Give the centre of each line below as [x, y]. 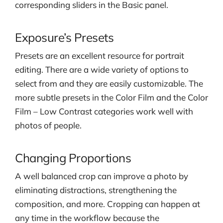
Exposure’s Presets [64, 37]
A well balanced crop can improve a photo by [102, 176]
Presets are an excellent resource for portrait [100, 55]
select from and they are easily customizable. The [109, 83]
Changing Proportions [73, 158]
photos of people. [48, 125]
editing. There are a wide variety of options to [102, 69]
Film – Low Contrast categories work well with [104, 111]
